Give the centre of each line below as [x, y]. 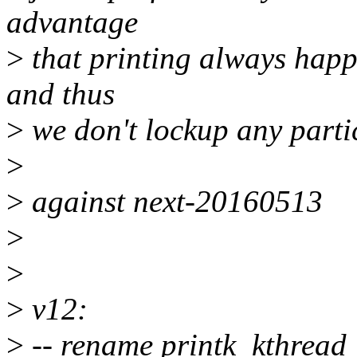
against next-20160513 [173, 202]
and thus [61, 94]
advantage [72, 22]
